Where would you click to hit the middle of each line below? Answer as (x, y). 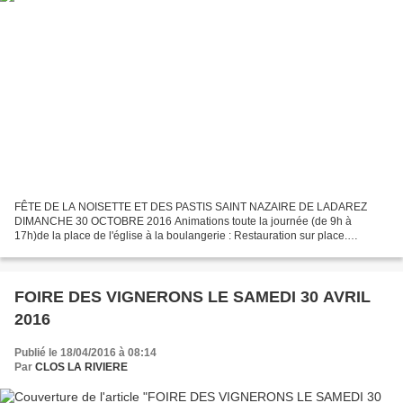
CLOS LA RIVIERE (81, 367)
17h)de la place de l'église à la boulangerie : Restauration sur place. (181, 235)
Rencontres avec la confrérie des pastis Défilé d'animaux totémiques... (185, 250)
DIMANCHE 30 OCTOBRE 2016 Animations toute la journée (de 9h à (183, 221)
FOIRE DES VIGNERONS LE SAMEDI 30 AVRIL (193, 296)
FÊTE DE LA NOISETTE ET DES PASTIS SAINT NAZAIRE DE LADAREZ (191, 206)
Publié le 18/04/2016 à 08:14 (85, 352)
